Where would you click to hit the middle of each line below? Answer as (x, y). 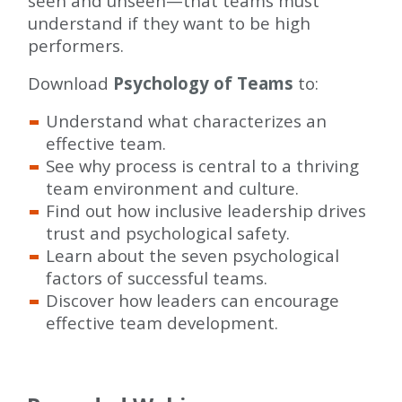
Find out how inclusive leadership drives (206, 210)
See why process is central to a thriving (202, 166)
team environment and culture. (172, 188)
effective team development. (162, 323)
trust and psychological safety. (168, 233)
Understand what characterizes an (186, 121)
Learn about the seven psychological (192, 255)
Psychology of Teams (203, 83)
